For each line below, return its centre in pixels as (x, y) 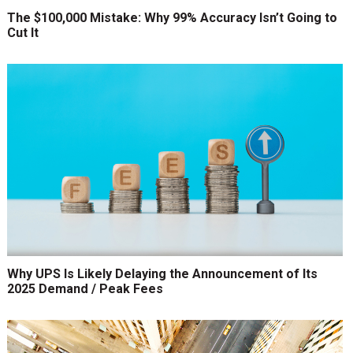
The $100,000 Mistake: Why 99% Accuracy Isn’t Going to (172, 18)
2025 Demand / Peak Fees (85, 289)
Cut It (22, 33)
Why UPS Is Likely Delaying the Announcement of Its (162, 274)
